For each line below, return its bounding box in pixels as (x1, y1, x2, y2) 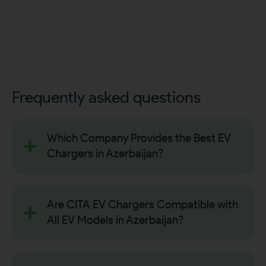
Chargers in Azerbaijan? (47, 146, 164, 160)
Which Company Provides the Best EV (47, 131, 232, 145)
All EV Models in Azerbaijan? (47, 213, 184, 227)
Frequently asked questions (12, 87, 201, 107)
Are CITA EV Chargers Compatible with (47, 197, 239, 211)
